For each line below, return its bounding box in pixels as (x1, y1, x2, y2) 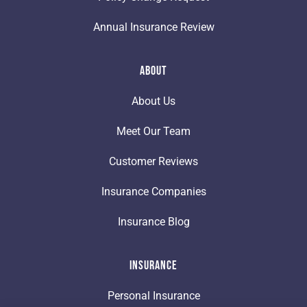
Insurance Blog (117, 215, 190, 229)
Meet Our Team (116, 125, 191, 138)
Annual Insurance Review (93, 21, 214, 34)
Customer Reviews (109, 155, 198, 169)
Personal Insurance (107, 289, 200, 303)
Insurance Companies (101, 185, 206, 199)
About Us (132, 95, 175, 108)
